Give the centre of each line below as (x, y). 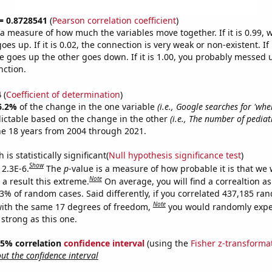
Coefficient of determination (63, 94)
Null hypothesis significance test (175, 155)
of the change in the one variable (88, 106)
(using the (167, 243)
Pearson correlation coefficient (114, 20)
